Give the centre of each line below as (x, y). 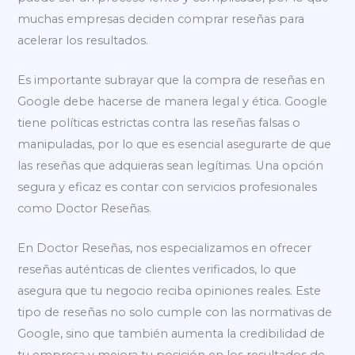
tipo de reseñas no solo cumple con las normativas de (175, 313)
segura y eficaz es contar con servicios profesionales (168, 187)
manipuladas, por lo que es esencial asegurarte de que (175, 145)
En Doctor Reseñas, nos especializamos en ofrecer (165, 248)
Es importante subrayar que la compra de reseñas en (172, 80)
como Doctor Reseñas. (85, 209)
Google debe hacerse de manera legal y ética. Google (173, 102)
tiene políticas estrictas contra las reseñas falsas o (159, 123)
